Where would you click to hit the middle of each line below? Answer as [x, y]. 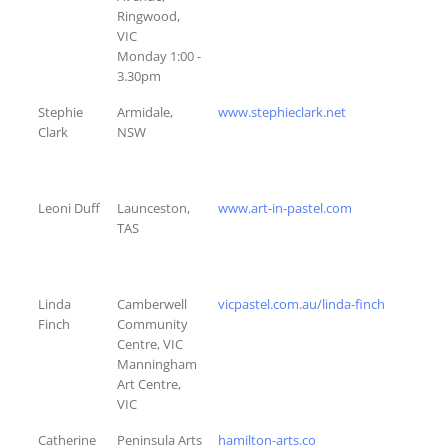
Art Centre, [149, 383]
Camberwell [152, 303]
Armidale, [145, 111]
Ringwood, [148, 15]
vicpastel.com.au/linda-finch [301, 303]
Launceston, [153, 207]
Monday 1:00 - [159, 55]
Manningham [157, 363]
